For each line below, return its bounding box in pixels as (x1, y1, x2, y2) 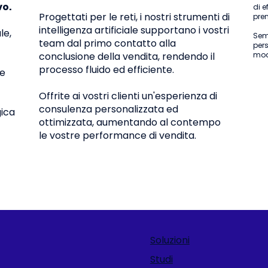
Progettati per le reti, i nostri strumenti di (39, 10, 230, 25)
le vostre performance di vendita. (39, 129, 197, 143)
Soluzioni (150, 233, 190, 248)
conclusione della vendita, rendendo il (39, 50, 215, 64)
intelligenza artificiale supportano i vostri (39, 23, 230, 38)
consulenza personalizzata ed (39, 102, 179, 117)
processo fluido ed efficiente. (39, 63, 175, 77)
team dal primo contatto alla (39, 36, 176, 51)
